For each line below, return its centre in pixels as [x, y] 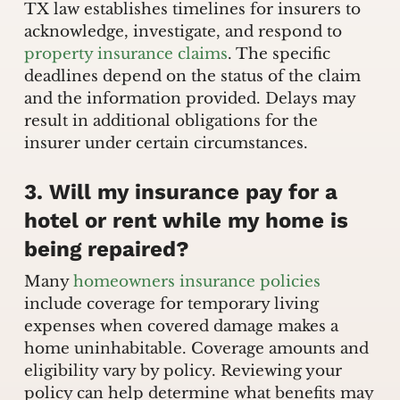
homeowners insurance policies [196, 281]
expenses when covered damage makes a [181, 326]
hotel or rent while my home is [186, 220]
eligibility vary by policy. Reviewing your [183, 371]
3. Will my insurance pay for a [180, 192]
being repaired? [106, 249]
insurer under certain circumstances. [166, 144]
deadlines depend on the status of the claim [192, 77]
